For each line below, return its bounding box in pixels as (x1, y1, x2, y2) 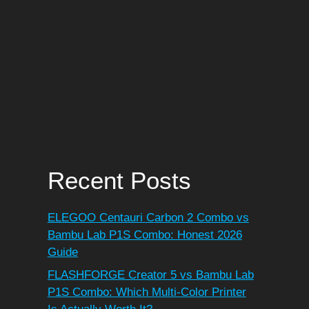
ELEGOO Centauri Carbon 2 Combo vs (47, 210, 249, 224)
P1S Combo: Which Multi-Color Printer (47, 286, 246, 299)
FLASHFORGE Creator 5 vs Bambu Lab (47, 268, 254, 282)
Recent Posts (47, 166, 191, 194)
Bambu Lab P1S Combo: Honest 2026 (47, 228, 242, 241)
